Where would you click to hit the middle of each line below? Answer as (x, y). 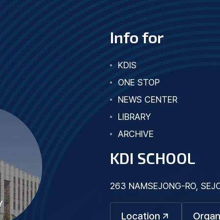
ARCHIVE (136, 134)
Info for (137, 37)
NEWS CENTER (148, 99)
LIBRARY (134, 117)
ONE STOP (139, 82)
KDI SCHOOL (153, 158)
